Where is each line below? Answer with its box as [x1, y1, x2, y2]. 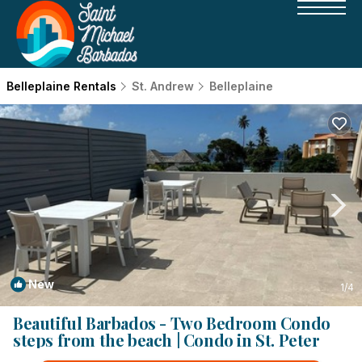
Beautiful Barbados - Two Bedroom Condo [13, 312, 330, 334]
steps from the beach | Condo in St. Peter [13, 329, 320, 351]
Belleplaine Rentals [6, 79, 120, 93]
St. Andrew [132, 79, 194, 93]
